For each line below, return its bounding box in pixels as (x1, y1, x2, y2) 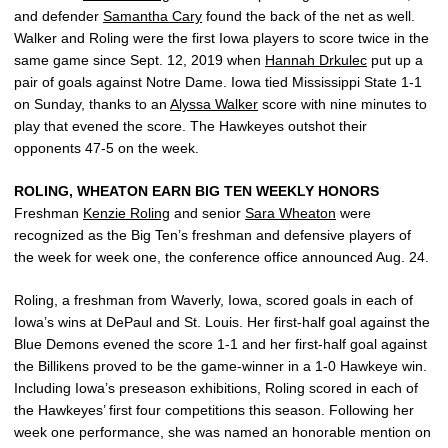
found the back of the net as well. (202, 8, 415, 25)
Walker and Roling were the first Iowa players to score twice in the (14, 30, 429, 47)
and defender (14, 8, 103, 25)
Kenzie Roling (83, 205, 170, 222)
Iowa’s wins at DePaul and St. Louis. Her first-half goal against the (14, 314, 430, 331)
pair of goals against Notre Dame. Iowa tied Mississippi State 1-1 (14, 74, 422, 91)
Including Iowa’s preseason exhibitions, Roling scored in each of (14, 380, 418, 397)
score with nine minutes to (258, 96, 427, 113)
